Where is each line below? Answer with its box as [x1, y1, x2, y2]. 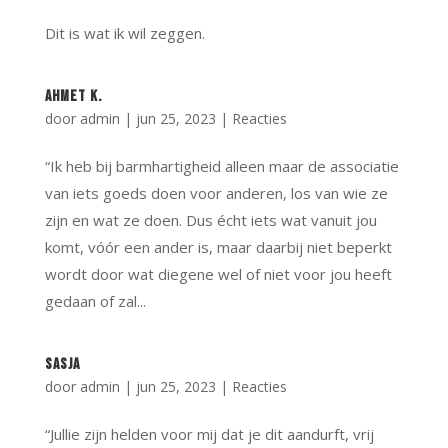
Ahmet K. [44, 87, 102, 106]
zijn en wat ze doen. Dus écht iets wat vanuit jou [44, 210, 377, 230]
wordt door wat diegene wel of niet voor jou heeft [44, 264, 392, 284]
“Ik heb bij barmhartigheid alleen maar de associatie [44, 156, 399, 176]
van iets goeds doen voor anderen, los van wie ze [44, 183, 388, 203]
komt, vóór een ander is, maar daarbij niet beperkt [44, 237, 392, 257]
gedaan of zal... [44, 291, 146, 311]
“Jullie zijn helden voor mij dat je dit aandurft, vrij [44, 424, 374, 444]
